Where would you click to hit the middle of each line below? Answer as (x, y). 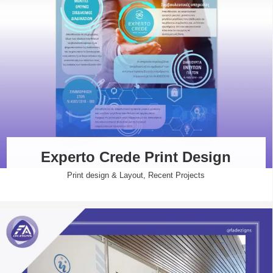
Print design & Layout (105, 175)
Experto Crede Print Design (136, 157)
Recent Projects (177, 175)
